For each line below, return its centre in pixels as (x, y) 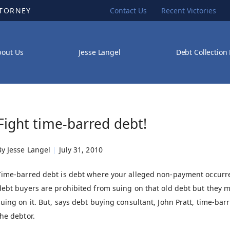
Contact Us (128, 10)
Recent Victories (188, 10)
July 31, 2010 (81, 149)
